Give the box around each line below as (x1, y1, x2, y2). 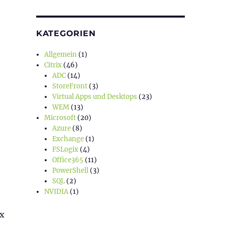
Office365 (52, 155, 84, 164)
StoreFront (52, 81, 88, 90)
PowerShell (52, 166, 89, 175)
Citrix (44, 60, 62, 69)
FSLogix (52, 145, 79, 154)
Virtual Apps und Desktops (52, 92, 138, 101)
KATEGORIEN (36, 28, 96, 38)
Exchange (52, 134, 84, 143)
